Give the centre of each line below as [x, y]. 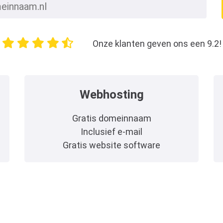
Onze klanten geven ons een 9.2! [157, 43]
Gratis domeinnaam [111, 118]
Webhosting [111, 94]
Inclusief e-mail [111, 131]
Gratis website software [111, 145]
